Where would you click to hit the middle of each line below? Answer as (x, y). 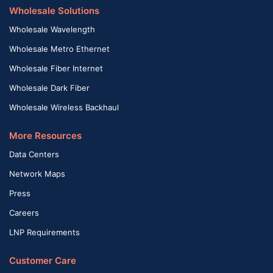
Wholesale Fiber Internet (56, 68)
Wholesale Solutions (54, 10)
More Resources (45, 135)
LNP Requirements (44, 232)
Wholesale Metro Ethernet (59, 48)
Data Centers (34, 154)
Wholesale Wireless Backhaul (64, 107)
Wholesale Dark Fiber (49, 87)
